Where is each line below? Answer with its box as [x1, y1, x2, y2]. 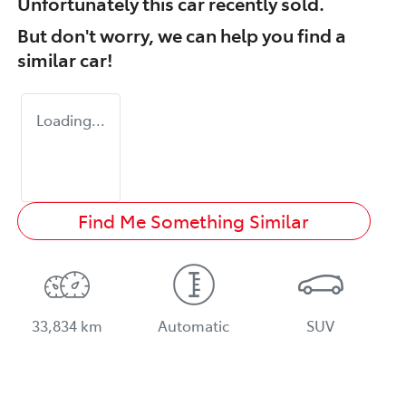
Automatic [158, 314, 230, 335]
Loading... [36, 109, 105, 130]
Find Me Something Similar [78, 208, 310, 233]
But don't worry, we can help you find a [17, 21, 346, 47]
